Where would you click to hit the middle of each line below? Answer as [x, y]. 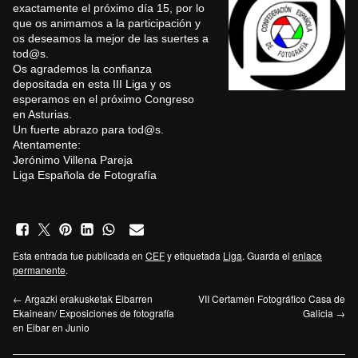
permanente [39, 269]
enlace [307, 255]
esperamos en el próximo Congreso [103, 99]
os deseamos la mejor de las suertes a [111, 38]
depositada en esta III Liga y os [92, 84]
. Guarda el [267, 255]
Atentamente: [47, 144]
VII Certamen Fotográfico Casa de [272, 298]
